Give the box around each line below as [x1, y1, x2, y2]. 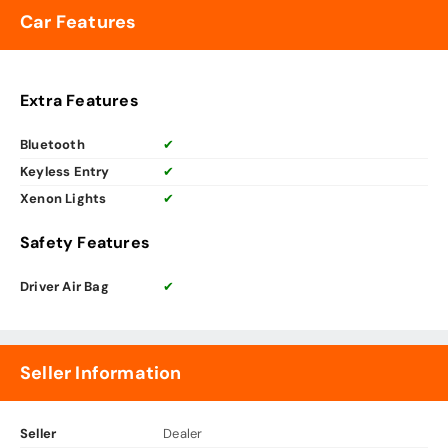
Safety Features [20, 232, 150, 254]
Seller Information [20, 361, 182, 386]
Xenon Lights [20, 190, 107, 208]
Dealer [163, 425, 203, 443]
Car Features [20, 10, 137, 35]
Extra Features [20, 90, 139, 112]
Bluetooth [20, 136, 85, 154]
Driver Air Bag [20, 278, 109, 296]
